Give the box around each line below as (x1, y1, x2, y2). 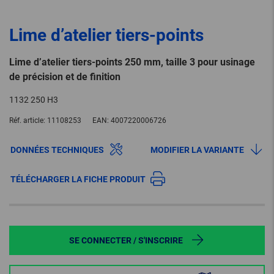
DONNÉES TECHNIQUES (10, 145, 104, 155)
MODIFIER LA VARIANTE (150, 145, 244, 155)
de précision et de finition (9, 71, 120, 83)
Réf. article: (9, 116, 45, 125)
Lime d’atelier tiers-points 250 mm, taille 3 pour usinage (9, 56, 255, 68)
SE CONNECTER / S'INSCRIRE (69, 235, 183, 246)
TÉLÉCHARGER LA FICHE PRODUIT (10, 174, 146, 185)
